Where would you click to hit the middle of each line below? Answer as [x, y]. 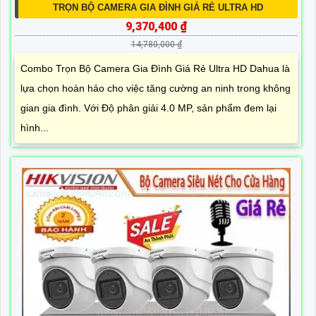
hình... [35, 128]
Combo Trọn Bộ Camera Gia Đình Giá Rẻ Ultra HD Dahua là [155, 69]
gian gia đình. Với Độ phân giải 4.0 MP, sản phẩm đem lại [148, 108]
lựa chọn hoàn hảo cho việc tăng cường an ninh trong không [156, 89]
